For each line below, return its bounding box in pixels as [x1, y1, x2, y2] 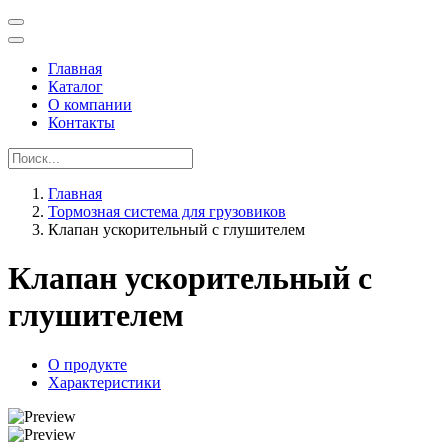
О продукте [48, 355, 127, 373]
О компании [48, 96, 132, 113]
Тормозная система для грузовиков [48, 203, 286, 220]
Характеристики [48, 373, 161, 391]
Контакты [48, 114, 115, 131]
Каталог [48, 78, 103, 95]
